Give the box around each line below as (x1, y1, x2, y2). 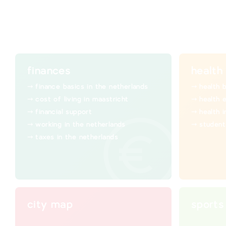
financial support (35, 108, 92, 116)
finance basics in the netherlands (35, 83, 148, 91)
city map (27, 198, 73, 211)
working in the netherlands (35, 121, 126, 129)
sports (191, 198, 224, 211)
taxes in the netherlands (35, 133, 119, 141)
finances (27, 65, 71, 78)
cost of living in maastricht (35, 95, 129, 103)
